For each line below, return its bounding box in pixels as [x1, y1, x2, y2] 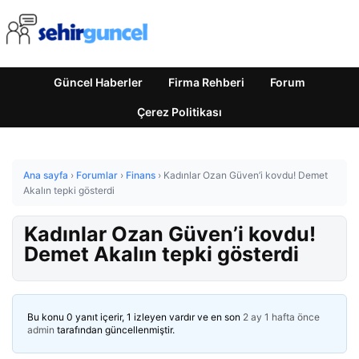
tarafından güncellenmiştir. [54, 324, 175, 336]
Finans [126, 169, 155, 181]
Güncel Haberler [54, 75, 143, 89]
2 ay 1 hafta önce [243, 311, 320, 323]
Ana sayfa [23, 169, 68, 181]
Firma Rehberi [168, 75, 244, 89]
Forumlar [76, 169, 118, 181]
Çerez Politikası [137, 105, 222, 119]
